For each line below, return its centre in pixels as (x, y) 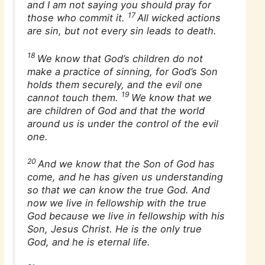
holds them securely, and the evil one (115, 84)
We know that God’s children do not (120, 58)
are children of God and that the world (116, 110)
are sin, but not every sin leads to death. (122, 31)
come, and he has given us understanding (125, 177)
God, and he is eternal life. (89, 242)
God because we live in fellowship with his (126, 216)
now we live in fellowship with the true (117, 203)
